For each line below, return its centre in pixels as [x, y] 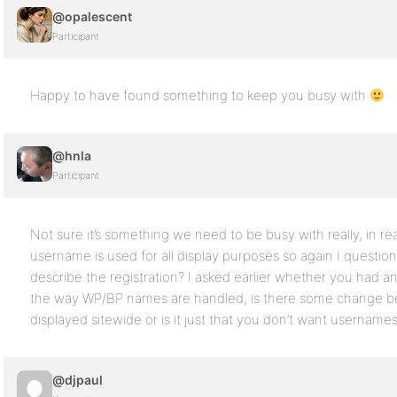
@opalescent [92, 16]
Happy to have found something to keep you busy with [200, 95]
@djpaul [78, 380]
